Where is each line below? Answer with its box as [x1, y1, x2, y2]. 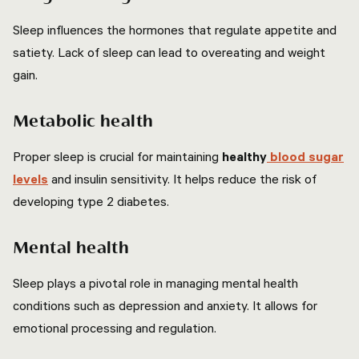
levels [13, 171, 48, 187]
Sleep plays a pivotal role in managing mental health [13, 275, 298, 291]
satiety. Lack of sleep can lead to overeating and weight [13, 44, 325, 60]
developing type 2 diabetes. [13, 193, 169, 209]
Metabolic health [13, 112, 154, 131]
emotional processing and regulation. [13, 320, 216, 336]
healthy [219, 148, 267, 164]
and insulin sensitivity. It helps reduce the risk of [48, 171, 317, 187]
